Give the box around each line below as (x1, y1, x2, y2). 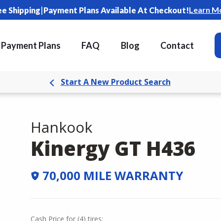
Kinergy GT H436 (31, 135, 195, 162)
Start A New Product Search (60, 76, 171, 87)
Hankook (31, 117, 92, 137)
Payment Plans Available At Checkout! (43, 5, 189, 15)
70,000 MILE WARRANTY (42, 167, 183, 184)
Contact (160, 40, 194, 51)
